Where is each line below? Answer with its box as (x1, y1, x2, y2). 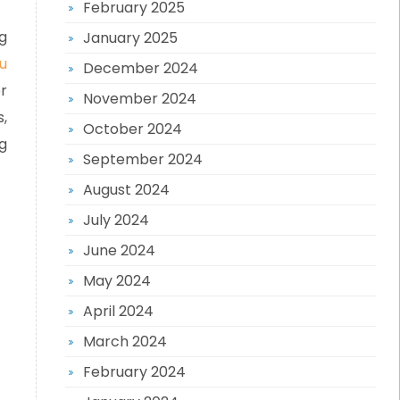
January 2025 (82, 28, 178, 48)
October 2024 (82, 119, 182, 139)
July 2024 (82, 210, 149, 230)
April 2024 (82, 301, 154, 321)
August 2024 (82, 179, 170, 200)
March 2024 (82, 331, 167, 352)
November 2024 (82, 88, 196, 109)
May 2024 (82, 271, 151, 291)
